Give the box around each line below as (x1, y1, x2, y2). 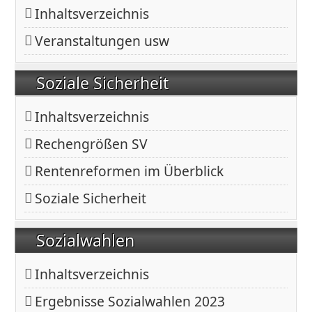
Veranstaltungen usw (35, 31, 170, 51)
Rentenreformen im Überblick (35, 162, 224, 181)
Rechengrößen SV (35, 134, 148, 154)
